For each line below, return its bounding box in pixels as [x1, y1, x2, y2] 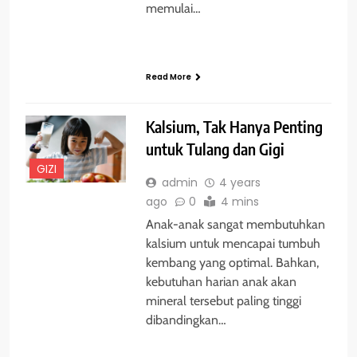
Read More [145, 71, 191, 84]
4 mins [220, 194, 259, 210]
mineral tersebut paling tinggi [145, 293, 301, 309]
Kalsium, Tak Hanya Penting [145, 117, 323, 137]
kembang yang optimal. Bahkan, [145, 255, 319, 271]
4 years [218, 175, 261, 191]
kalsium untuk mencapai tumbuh [145, 236, 320, 252]
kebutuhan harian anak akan [145, 274, 296, 290]
